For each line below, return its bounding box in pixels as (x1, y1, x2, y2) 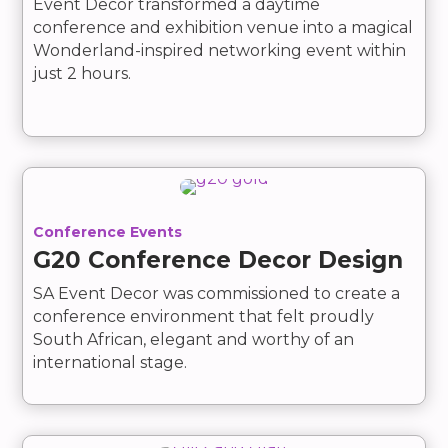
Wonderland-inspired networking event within (33, 41, 407, 61)
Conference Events (33, 223, 183, 242)
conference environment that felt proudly (33, 307, 375, 327)
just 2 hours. (33, 64, 132, 84)
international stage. (33, 353, 188, 373)
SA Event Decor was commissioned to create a (33, 284, 401, 304)
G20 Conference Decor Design (33, 246, 404, 275)
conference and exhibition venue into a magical (33, 18, 414, 38)
